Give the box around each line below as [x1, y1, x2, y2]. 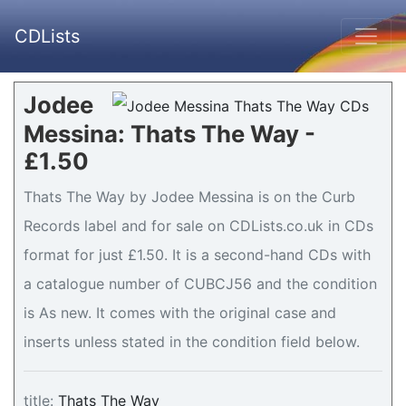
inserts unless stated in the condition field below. [24, 333, 360, 351]
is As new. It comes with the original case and [24, 304, 336, 322]
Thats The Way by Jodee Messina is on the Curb [24, 188, 355, 206]
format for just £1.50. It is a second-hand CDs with [24, 246, 371, 264]
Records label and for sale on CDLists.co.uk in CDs [24, 217, 373, 235]
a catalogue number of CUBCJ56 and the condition [24, 275, 377, 293]
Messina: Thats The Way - [24, 120, 315, 148]
